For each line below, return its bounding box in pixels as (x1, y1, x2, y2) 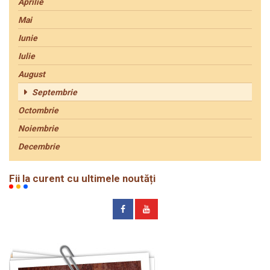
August (18, 69, 45, 80)
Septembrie (32, 87, 77, 98)
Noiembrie (18, 124, 58, 134)
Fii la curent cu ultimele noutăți (9, 172, 155, 185)
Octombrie (18, 105, 58, 116)
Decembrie (18, 142, 60, 152)
